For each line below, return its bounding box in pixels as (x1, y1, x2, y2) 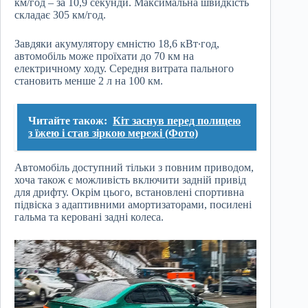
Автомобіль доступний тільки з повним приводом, (14, 162, 254, 174)
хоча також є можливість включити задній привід (14, 174, 246, 186)
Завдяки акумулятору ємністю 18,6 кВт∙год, (14, 38, 219, 50)
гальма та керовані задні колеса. (14, 211, 164, 223)
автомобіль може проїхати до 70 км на (14, 50, 194, 63)
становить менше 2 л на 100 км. (14, 75, 163, 87)
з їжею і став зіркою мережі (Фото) (28, 127, 198, 140)
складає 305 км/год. (14, 9, 106, 21)
